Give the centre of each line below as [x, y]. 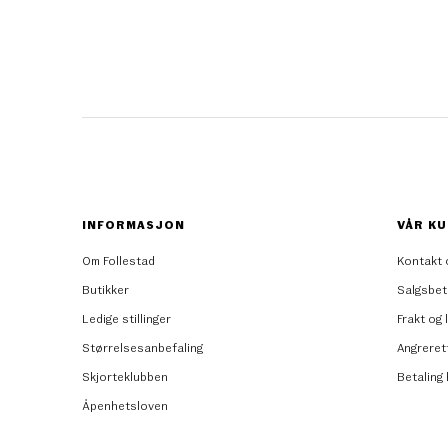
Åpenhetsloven [125, 404]
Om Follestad [118, 259]
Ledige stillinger [126, 317]
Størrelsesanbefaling [142, 346]
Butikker [105, 288]
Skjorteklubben [125, 375]
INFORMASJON [133, 223]
